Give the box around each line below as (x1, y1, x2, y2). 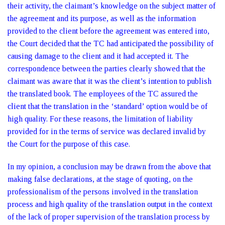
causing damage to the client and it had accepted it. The (8, 52, 189, 60)
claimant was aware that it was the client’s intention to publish (8, 77, 211, 85)
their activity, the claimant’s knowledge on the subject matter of (8, 2, 215, 10)
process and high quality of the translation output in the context (8, 200, 212, 208)
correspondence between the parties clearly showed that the (8, 64, 205, 73)
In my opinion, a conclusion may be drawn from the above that (8, 162, 211, 171)
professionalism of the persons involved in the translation (8, 187, 198, 196)
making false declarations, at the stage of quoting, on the (8, 175, 193, 183)
